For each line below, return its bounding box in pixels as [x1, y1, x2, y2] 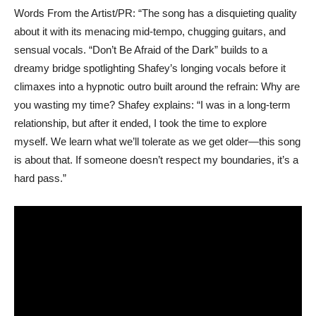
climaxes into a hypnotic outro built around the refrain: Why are [14, 80, 300, 92]
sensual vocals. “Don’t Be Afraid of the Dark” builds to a [14, 43, 267, 56]
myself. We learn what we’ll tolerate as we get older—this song [14, 135, 300, 147]
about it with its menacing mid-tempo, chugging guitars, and [14, 25, 286, 37]
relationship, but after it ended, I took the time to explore [14, 116, 267, 129]
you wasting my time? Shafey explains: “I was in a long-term [14, 98, 291, 111]
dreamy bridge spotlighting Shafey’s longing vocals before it [14, 61, 286, 74]
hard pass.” [14, 171, 66, 184]
